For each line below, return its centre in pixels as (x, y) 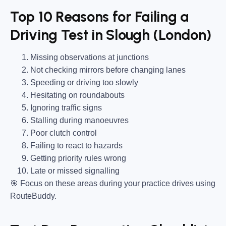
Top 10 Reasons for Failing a (99, 16)
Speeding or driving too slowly (84, 82)
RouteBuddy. (33, 196)
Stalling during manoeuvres (79, 120)
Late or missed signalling (75, 171)
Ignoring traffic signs (66, 107)
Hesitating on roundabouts (77, 95)
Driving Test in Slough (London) (111, 35)
